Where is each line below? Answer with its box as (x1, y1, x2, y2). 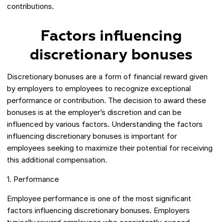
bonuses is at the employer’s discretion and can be (7, 108, 181, 117)
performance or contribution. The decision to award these (7, 96, 206, 106)
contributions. (7, 1, 54, 11)
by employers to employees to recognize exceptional (7, 84, 191, 94)
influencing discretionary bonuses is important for (7, 131, 177, 141)
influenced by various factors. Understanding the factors (7, 119, 203, 129)
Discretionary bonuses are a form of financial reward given (7, 72, 208, 82)
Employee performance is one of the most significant (7, 194, 191, 204)
